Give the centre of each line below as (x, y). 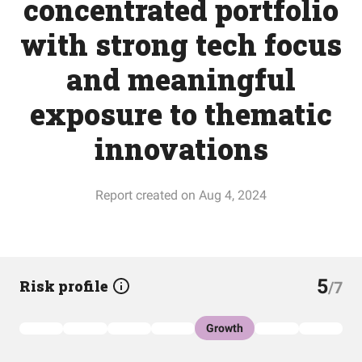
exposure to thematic (181, 114)
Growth (225, 328)
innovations (181, 149)
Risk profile (65, 286)
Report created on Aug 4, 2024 (181, 195)
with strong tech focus (181, 44)
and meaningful (181, 79)
